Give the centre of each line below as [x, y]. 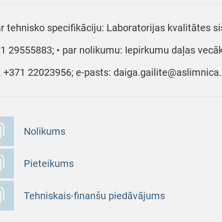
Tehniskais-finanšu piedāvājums [94, 196]
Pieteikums [49, 164]
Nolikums [45, 131]
